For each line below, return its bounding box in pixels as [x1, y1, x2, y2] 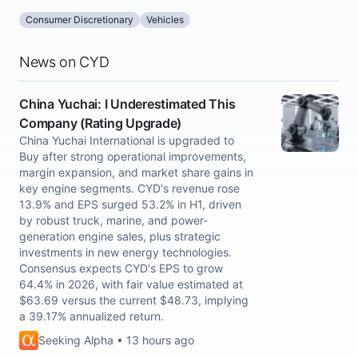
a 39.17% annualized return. [19, 309, 164, 323]
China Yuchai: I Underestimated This [19, 96, 236, 112]
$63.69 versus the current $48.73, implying [19, 293, 249, 307]
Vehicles [146, 14, 184, 26]
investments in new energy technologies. [19, 245, 232, 259]
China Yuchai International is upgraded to [19, 133, 234, 147]
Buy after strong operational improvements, [19, 149, 246, 163]
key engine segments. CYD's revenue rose [19, 181, 240, 195]
